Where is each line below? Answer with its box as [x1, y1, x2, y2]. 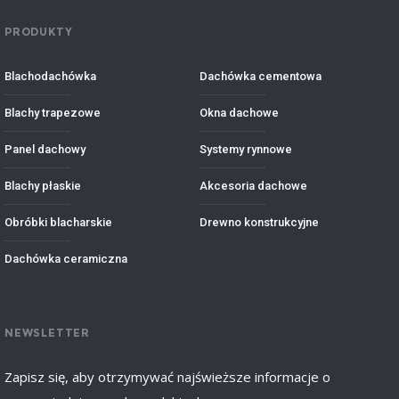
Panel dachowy [4, 142, 85, 156]
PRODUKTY [4, 25, 73, 38]
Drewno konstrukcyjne [199, 216, 319, 229]
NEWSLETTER [4, 326, 90, 339]
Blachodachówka [4, 69, 96, 83]
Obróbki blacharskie [4, 216, 112, 229]
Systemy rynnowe [199, 142, 292, 156]
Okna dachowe [199, 106, 279, 119]
